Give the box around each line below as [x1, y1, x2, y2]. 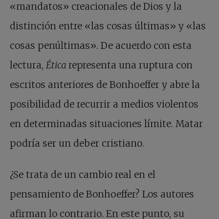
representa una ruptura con [68, 59, 193, 71]
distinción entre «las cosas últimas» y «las [10, 20, 206, 32]
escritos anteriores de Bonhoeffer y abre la [10, 79, 200, 91]
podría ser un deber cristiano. [10, 137, 144, 150]
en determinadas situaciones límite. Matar [10, 118, 203, 130]
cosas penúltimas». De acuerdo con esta [10, 40, 192, 52]
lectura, [10, 59, 46, 71]
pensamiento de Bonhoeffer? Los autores [10, 188, 194, 200]
